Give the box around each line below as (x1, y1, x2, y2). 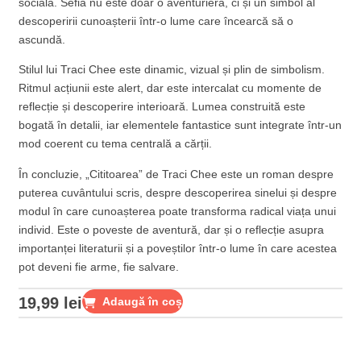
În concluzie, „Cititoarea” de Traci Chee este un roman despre (19, 167, 334, 180)
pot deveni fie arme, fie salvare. (19, 259, 180, 273)
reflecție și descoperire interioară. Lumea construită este (19, 100, 306, 114)
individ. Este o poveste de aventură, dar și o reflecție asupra (19, 222, 325, 236)
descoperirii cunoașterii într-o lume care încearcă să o (19, 15, 294, 28)
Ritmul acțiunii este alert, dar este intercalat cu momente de (19, 81, 322, 95)
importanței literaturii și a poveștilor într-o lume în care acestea (19, 241, 338, 255)
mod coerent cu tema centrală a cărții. (19, 137, 213, 151)
